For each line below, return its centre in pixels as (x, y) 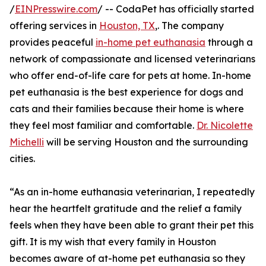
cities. (22, 159)
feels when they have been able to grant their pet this (132, 225)
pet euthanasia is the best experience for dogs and (126, 92)
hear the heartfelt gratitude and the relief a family (126, 209)
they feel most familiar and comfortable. (103, 126)
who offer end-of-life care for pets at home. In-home (130, 76)
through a (229, 42)
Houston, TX (127, 26)
